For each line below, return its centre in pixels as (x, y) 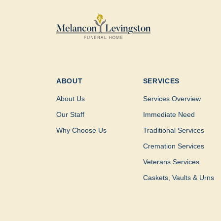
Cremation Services (173, 146)
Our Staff (70, 115)
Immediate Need (169, 115)
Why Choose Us (81, 130)
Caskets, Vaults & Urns (178, 178)
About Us (71, 99)
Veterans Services (171, 162)
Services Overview (172, 99)
